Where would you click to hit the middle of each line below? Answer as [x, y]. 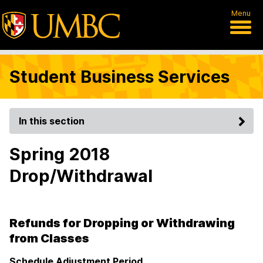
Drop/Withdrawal [81, 176]
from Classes [49, 238]
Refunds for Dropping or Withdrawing [122, 223]
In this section [52, 121]
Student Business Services [119, 77]
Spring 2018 [60, 154]
